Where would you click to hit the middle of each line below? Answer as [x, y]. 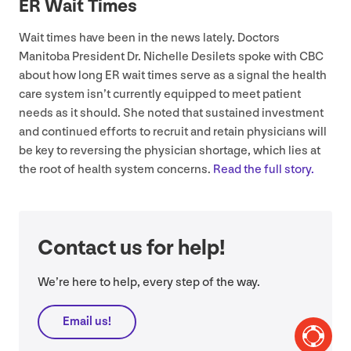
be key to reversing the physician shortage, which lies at [170, 151]
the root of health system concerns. [116, 170]
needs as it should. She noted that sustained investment [171, 114]
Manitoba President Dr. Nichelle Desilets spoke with [159, 57]
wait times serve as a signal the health [223, 76]
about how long [62, 76]
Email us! [87, 322]
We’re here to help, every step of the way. [149, 283]
